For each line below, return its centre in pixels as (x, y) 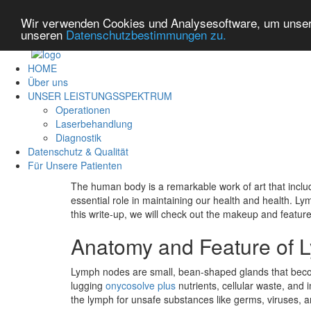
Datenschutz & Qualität (78, 152)
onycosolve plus (141, 286)
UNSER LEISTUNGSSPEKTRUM (100, 96)
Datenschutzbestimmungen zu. (146, 34)
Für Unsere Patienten (75, 166)
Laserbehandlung (94, 124)
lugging (88, 286)
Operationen (83, 110)
